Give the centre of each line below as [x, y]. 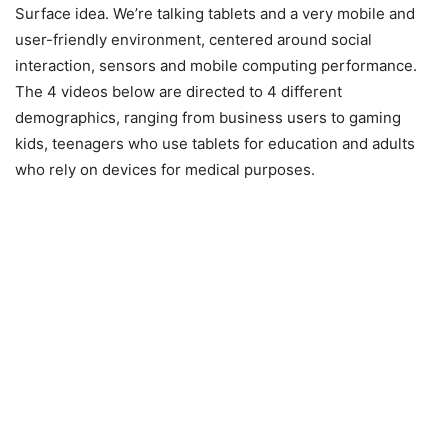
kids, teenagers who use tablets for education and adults [215, 143]
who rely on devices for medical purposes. [165, 169]
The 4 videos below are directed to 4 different [178, 91]
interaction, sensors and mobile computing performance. [216, 65]
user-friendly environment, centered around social [193, 39]
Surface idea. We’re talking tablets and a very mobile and [215, 13]
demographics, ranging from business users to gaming [208, 117]
